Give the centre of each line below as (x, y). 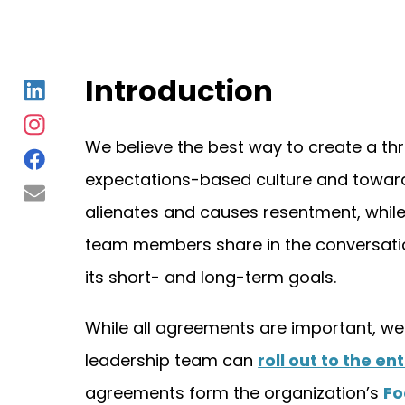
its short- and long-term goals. (211, 277)
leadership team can (172, 360)
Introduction (179, 91)
